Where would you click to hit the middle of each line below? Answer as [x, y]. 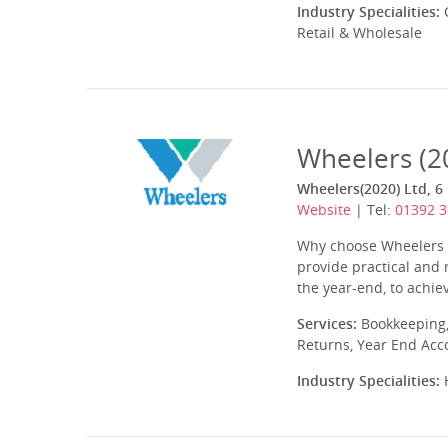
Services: [327, 323]
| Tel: [373, 209]
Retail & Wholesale [359, 32]
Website [324, 209]
